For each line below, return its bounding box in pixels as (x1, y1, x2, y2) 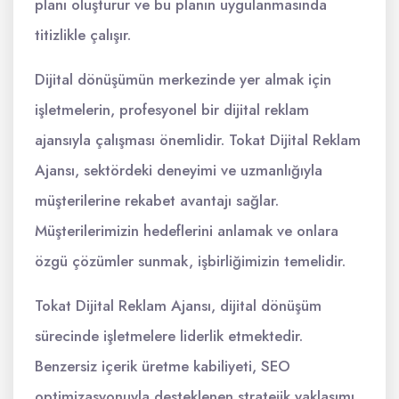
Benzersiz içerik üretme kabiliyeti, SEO (35, 355, 290, 377)
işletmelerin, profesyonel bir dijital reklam (35, 99, 309, 120)
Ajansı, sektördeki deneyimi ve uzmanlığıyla (35, 159, 322, 181)
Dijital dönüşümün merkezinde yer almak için (35, 69, 331, 90)
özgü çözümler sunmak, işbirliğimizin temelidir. (35, 250, 346, 272)
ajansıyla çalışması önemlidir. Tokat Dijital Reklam (35, 129, 361, 151)
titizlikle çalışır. (35, 24, 131, 45)
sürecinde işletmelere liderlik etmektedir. (35, 325, 303, 346)
